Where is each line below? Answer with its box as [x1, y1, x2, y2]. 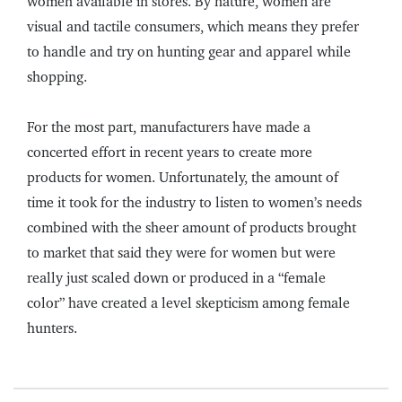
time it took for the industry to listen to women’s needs [27, 194, 362, 212]
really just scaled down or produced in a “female [27, 269, 326, 287]
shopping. [27, 68, 87, 86]
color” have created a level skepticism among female [27, 294, 350, 312]
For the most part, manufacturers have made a [27, 118, 310, 136]
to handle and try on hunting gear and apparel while [27, 43, 351, 61]
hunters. [27, 319, 77, 337]
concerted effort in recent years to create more [27, 144, 312, 162]
